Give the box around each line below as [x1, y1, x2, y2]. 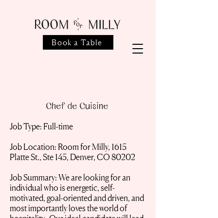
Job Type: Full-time [10, 121, 74, 131]
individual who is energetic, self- [10, 182, 115, 193]
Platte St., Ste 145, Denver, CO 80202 [10, 152, 135, 162]
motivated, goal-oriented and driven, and [10, 193, 144, 203]
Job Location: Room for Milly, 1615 [10, 142, 127, 152]
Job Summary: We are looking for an [10, 172, 130, 182]
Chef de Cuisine [45, 100, 110, 111]
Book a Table [52, 37, 103, 47]
